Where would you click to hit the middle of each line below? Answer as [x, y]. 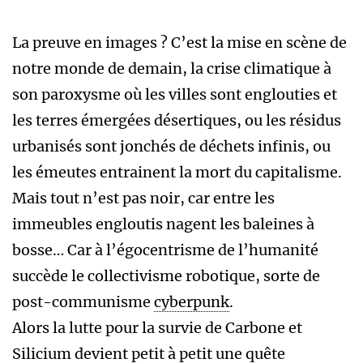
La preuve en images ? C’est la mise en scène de [179, 43]
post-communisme [83, 302]
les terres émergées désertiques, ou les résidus [177, 121]
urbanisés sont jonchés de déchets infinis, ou [171, 147]
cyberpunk [192, 302]
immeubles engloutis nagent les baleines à [163, 224]
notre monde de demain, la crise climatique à [172, 69]
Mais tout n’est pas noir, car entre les [143, 199]
